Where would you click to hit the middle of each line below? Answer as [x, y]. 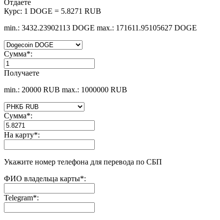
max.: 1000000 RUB [95, 89]
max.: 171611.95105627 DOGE [147, 27]
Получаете [22, 73]
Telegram [18, 197]
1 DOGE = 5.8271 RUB [63, 11]
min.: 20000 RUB [32, 89]
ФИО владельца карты [42, 178]
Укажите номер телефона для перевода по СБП [83, 162]
